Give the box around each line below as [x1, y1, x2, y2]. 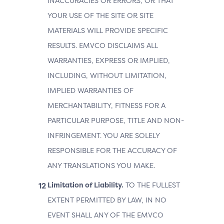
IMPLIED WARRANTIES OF [47, 85, 133, 95]
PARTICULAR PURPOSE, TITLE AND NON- [47, 115, 184, 125]
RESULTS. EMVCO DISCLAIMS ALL [47, 40, 158, 50]
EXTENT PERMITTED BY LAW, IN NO [47, 195, 166, 204]
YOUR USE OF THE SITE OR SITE [47, 10, 153, 20]
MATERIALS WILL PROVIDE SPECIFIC [47, 25, 168, 35]
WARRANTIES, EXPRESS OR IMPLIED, [47, 55, 170, 65]
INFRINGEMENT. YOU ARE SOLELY [47, 130, 159, 140]
